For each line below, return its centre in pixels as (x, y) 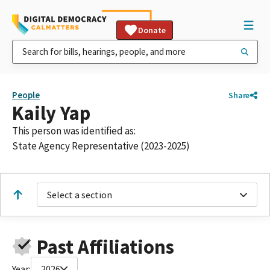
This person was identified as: (74, 131)
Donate (152, 30)
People (26, 95)
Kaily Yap (51, 113)
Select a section (80, 195)
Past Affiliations (105, 246)
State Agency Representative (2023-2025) (101, 146)
